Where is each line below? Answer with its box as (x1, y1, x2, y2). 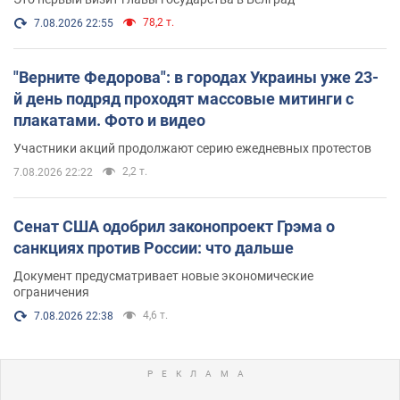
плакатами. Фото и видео (13, 110, 205, 129)
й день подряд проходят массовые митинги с (13, 88, 354, 108)
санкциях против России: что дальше (13, 237, 294, 257)
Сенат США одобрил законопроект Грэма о (13, 216, 335, 236)
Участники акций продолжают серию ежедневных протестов (13, 140, 371, 155)
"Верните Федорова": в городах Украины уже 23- (13, 67, 379, 87)
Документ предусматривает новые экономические (13, 268, 313, 283)
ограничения (13, 284, 89, 299)
